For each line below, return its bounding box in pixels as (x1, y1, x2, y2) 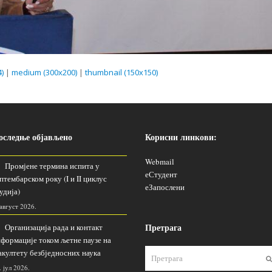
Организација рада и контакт (4, 221, 103, 233)
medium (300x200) (12, 66, 77, 78)
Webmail (145, 155, 174, 167)
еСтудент (145, 168, 177, 180)
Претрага (145, 220, 182, 234)
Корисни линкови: (145, 130, 217, 143)
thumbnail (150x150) (85, 66, 158, 78)
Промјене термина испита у (4, 160, 100, 171)
